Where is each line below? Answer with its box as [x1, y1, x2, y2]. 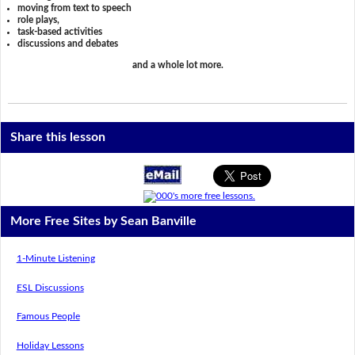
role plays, [17, 14, 60, 25]
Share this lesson [10, 131, 106, 144]
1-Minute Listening [16, 254, 95, 264]
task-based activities [17, 26, 103, 36]
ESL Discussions [16, 282, 84, 292]
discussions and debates [17, 38, 119, 48]
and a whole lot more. [132, 60, 223, 70]
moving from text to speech [17, 2, 132, 13]
